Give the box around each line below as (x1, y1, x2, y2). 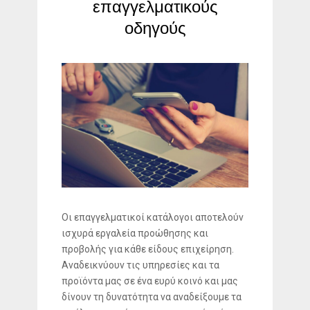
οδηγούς (124, 17, 186, 40)
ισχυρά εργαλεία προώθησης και (62, 227, 208, 239)
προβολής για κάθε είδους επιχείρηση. (62, 243, 234, 255)
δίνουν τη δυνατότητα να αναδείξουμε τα (62, 291, 241, 302)
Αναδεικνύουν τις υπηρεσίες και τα (62, 259, 219, 271)
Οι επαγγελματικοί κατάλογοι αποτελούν (62, 211, 244, 223)
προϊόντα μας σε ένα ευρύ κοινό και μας (62, 275, 238, 286)
